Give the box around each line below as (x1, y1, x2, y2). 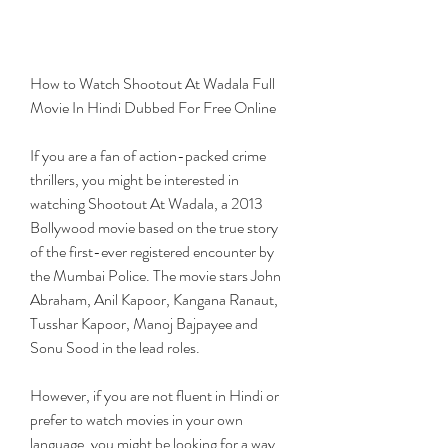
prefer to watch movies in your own (30, 408, 243, 431)
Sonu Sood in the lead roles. (30, 336, 200, 359)
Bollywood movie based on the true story (30, 216, 278, 239)
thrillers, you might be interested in (30, 168, 239, 191)
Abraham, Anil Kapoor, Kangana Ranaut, (30, 288, 278, 311)
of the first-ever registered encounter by (30, 240, 274, 263)
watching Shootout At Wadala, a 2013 (30, 192, 263, 215)
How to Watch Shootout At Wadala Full (30, 72, 275, 95)
